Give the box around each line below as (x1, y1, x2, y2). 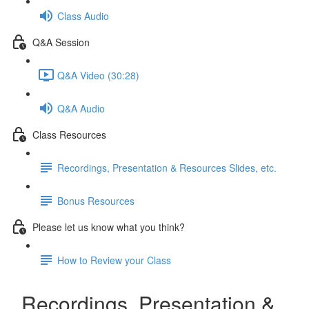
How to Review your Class (57, 252, 171, 267)
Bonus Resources (57, 193, 134, 208)
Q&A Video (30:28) (57, 68, 139, 82)
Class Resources (32, 127, 106, 141)
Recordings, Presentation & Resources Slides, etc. (57, 160, 277, 175)
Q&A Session (32, 34, 90, 49)
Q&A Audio (57, 101, 105, 115)
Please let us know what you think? (32, 219, 185, 234)
